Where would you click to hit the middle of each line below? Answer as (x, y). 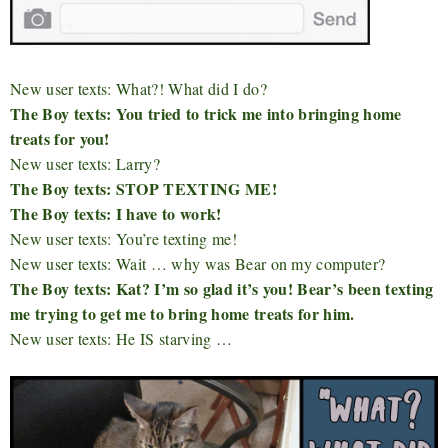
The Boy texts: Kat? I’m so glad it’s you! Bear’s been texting (222, 288)
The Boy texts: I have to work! (116, 213)
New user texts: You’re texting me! (123, 238)
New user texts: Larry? (85, 163)
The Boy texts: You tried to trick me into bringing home (206, 113)
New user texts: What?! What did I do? (138, 88)
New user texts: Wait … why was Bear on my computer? (198, 263)
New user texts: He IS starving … (121, 338)
